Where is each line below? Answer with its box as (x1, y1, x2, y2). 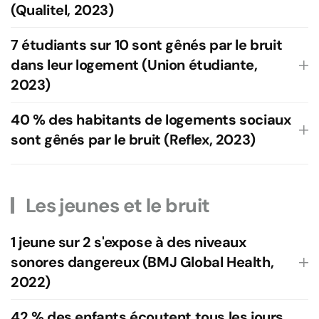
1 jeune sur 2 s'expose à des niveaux (11, 233, 246, 251)
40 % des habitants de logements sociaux (11, 110, 291, 129)
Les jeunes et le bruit (21, 193, 210, 218)
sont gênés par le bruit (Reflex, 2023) (11, 130, 256, 149)
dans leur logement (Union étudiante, (11, 56, 258, 74)
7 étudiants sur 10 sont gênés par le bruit (11, 36, 283, 54)
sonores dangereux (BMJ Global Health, (11, 253, 274, 271)
